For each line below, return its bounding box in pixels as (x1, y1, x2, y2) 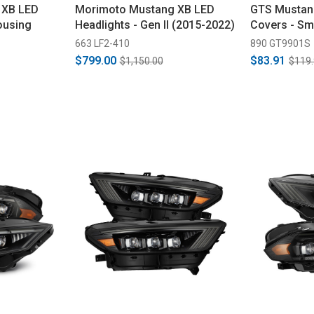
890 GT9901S (250, 37, 310, 49)
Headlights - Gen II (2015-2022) (74, 18, 235, 32)
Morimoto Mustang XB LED (74, 2, 214, 16)
